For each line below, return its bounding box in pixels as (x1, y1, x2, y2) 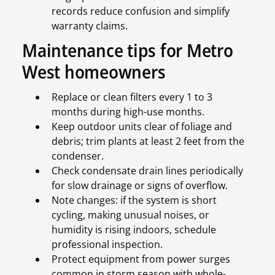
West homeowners (22, 59, 166, 85)
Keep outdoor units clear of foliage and (52, 120, 232, 134)
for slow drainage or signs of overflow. (52, 179, 228, 193)
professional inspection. (52, 238, 163, 252)
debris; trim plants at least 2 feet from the (52, 134, 244, 149)
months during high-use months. (52, 105, 204, 119)
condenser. (52, 149, 104, 163)
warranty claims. (52, 19, 128, 33)
